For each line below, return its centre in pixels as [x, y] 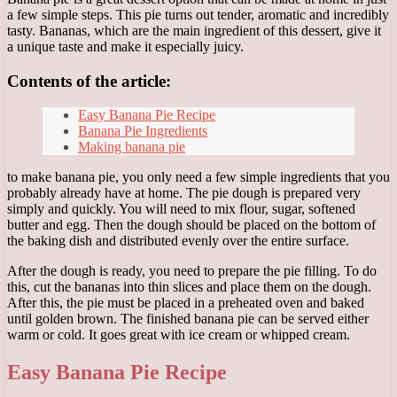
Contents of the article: [89, 81]
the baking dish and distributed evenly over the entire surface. [178, 241]
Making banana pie [132, 147]
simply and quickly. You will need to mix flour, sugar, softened [181, 209]
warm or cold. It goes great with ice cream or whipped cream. [179, 335]
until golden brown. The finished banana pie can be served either [188, 319]
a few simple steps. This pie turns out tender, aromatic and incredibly [198, 14]
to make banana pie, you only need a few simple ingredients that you [198, 177]
